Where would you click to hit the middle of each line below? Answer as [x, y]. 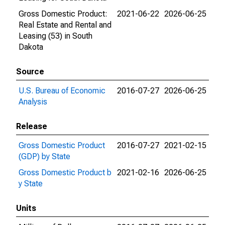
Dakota [31, 47]
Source [30, 72]
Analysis [33, 102]
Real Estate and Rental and [65, 25]
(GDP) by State [44, 156]
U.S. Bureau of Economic [62, 91]
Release [32, 126]
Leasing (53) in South [55, 36]
